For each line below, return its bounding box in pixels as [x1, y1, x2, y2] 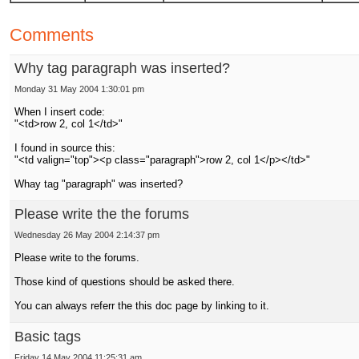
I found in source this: [14, 142, 116, 155]
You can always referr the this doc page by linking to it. [14, 300, 270, 313]
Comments [10, 24, 94, 45]
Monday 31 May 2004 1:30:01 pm [14, 84, 145, 95]
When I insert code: [14, 106, 106, 119]
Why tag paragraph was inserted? [14, 60, 231, 77]
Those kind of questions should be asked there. [14, 276, 236, 288]
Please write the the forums [14, 206, 190, 223]
